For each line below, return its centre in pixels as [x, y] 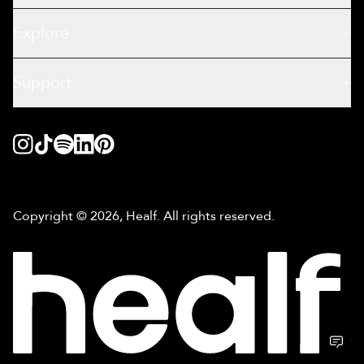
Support [42, 83]
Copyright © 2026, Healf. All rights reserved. [144, 217]
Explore [41, 33]
